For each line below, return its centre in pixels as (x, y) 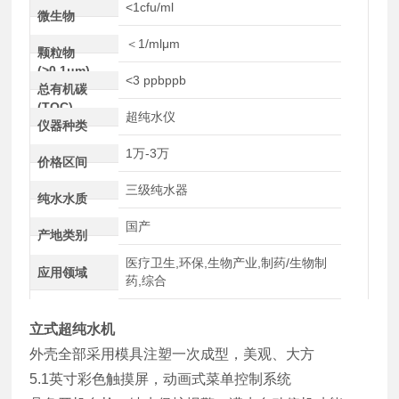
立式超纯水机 (73, 330)
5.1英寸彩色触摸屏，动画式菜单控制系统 (161, 379)
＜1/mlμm (152, 44)
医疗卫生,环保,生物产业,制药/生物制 (226, 263)
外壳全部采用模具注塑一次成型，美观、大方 (172, 354)
